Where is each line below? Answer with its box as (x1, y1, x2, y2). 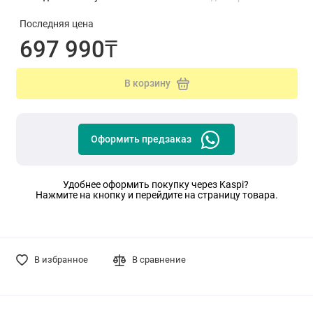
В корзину (124, 78, 170, 90)
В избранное (34, 254, 88, 265)
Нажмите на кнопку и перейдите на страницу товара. (35, 189, 278, 201)
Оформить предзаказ (91, 133, 191, 146)
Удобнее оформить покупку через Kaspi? (62, 179, 251, 191)
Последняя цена (19, 18, 94, 31)
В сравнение (132, 254, 187, 265)
